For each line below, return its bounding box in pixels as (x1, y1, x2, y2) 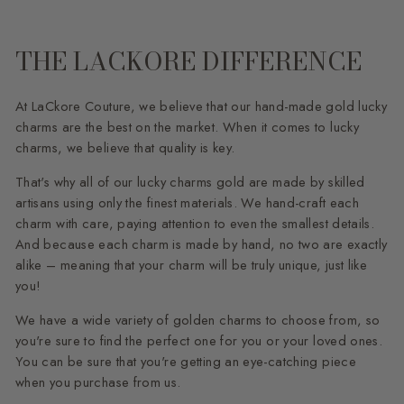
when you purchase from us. (15, 372, 185, 392)
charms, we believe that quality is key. (15, 137, 235, 158)
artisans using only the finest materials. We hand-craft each (15, 192, 360, 213)
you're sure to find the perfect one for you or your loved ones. (15, 330, 383, 351)
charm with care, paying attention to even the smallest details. (15, 213, 375, 234)
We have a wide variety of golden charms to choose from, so (15, 309, 381, 330)
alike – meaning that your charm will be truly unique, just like (15, 254, 368, 275)
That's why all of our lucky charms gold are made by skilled (15, 171, 365, 192)
